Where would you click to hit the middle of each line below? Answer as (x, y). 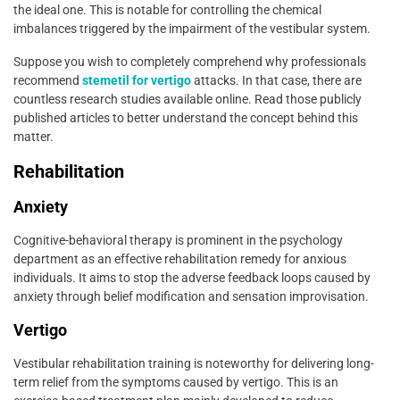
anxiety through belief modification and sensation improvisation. (191, 296)
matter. (33, 136)
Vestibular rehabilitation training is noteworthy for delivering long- (194, 363)
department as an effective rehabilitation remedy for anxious (180, 258)
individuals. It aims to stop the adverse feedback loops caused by (192, 277)
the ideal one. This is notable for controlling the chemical (167, 9)
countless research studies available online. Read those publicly (187, 99)
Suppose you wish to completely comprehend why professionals (190, 61)
